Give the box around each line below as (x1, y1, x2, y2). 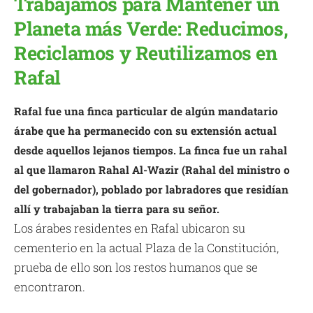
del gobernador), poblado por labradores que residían (14, 182, 289, 197)
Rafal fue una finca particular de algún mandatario (14, 104, 278, 119)
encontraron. (14, 279, 85, 296)
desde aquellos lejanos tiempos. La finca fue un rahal (14, 143, 287, 158)
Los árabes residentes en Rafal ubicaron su (14, 220, 245, 237)
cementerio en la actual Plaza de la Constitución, (14, 240, 279, 256)
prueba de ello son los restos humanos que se (14, 259, 258, 276)
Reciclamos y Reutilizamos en (14, 39, 277, 65)
